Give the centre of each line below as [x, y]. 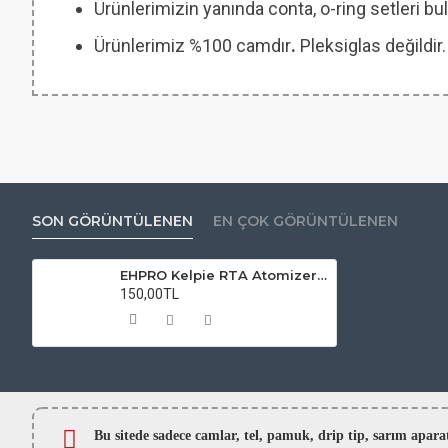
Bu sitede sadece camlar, [169, 435]
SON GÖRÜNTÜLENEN [112, 221]
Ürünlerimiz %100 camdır [192, 45]
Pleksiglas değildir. [371, 45]
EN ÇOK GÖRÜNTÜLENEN [305, 221]
